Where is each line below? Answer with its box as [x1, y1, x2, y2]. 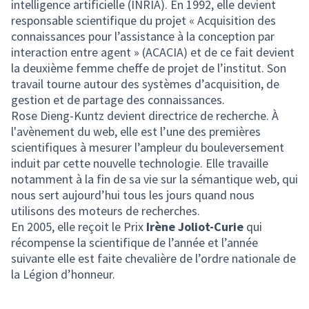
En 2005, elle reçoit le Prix [11, 219, 146, 235]
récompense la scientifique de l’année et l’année [11, 235, 258, 250]
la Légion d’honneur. [11, 266, 118, 282]
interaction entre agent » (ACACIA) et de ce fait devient [11, 44, 295, 60]
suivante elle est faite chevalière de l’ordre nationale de [11, 250, 296, 266]
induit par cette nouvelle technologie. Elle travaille [11, 155, 268, 171]
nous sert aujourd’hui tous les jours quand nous [11, 187, 255, 203]
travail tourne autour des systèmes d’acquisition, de [11, 76, 279, 92]
